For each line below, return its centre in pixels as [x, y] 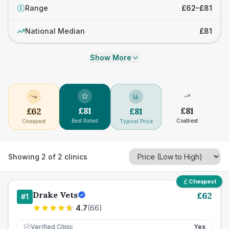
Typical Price [136, 121]
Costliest [187, 121]
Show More [110, 58]
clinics [75, 156]
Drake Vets [55, 195]
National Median [55, 31]
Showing [25, 156]
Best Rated [85, 121]
